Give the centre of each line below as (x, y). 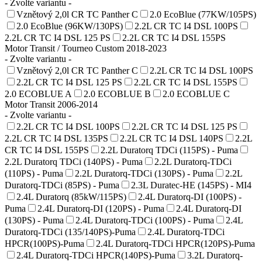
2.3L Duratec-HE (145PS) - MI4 (191, 185)
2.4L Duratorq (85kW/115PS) (71, 196)
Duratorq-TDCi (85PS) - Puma (62, 185)
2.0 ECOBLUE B (117, 94)
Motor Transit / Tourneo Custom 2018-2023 (86, 48)
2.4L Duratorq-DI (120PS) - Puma (101, 208)
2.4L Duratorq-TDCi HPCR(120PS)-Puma (175, 243)
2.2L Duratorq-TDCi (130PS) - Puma (144, 173)
